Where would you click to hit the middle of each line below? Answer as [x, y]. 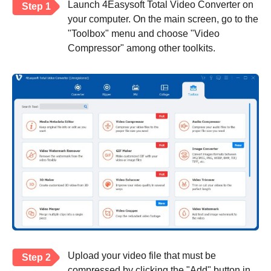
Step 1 [36, 7]
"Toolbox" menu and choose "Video [144, 34]
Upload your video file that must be [142, 255]
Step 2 [36, 257]
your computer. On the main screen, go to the [163, 19]
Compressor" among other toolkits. [142, 48]
